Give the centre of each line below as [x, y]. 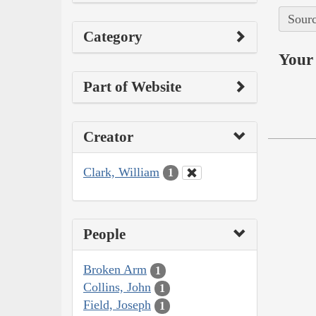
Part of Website [132, 86]
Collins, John [117, 287]
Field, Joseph [117, 305]
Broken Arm [115, 270]
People [104, 235]
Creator [108, 136]
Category [113, 36]
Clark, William [121, 172]
